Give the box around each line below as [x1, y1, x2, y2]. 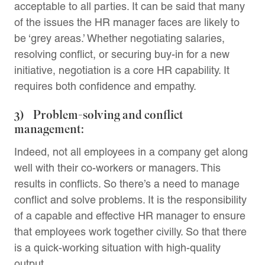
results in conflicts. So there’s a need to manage [14, 177, 240, 190]
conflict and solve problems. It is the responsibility [14, 193, 247, 206]
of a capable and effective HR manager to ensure [14, 209, 245, 222]
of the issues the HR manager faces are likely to [14, 15, 240, 28]
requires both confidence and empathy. [14, 79, 196, 92]
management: [14, 121, 84, 137]
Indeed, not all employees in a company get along [14, 145, 248, 158]
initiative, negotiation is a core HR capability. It [14, 63, 230, 76]
